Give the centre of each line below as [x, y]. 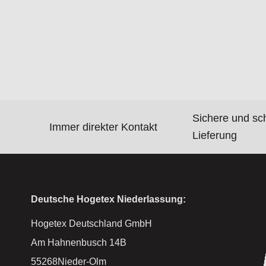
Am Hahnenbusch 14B [79, 243]
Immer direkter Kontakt [104, 127]
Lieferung [215, 136]
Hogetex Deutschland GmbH [91, 224]
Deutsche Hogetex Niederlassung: [108, 199]
